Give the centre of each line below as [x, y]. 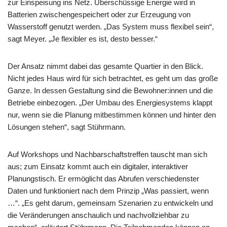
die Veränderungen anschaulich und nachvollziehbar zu [98, 215]
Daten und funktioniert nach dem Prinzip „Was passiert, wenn [108, 191]
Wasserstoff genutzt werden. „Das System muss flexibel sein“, [111, 27]
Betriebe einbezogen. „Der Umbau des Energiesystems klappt [110, 103]
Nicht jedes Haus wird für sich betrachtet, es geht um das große [113, 78]
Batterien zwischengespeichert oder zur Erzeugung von [99, 14]
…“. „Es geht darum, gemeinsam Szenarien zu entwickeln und [110, 203]
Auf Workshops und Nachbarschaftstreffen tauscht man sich [107, 154]
